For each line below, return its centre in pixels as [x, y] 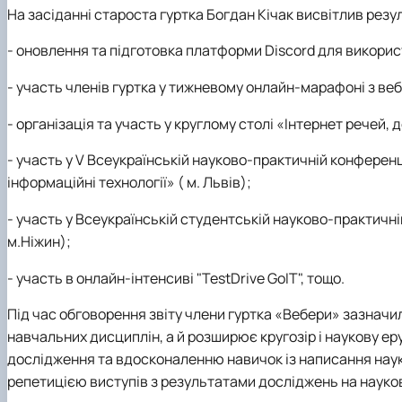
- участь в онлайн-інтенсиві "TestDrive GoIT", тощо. [176, 278]
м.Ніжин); [39, 242]
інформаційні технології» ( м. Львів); [129, 183]
